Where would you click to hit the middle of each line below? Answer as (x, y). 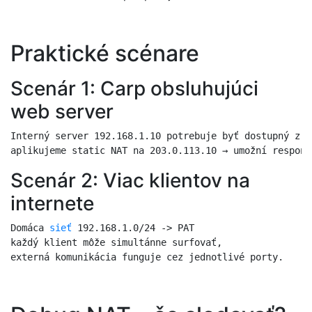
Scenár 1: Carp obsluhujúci (134, 88)
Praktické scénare (105, 54)
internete (52, 203)
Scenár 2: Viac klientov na (130, 180)
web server (62, 111)
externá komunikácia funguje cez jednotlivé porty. (147, 257)
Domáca (30, 227)
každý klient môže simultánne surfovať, (116, 242)
